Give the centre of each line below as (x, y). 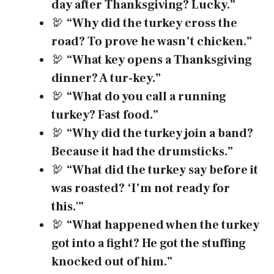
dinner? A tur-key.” (106, 79)
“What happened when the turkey (163, 225)
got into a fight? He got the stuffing (149, 244)
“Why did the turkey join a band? (160, 134)
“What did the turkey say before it (162, 170)
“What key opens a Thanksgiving (159, 60)
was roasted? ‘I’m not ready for (141, 189)
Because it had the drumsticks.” (142, 152)
